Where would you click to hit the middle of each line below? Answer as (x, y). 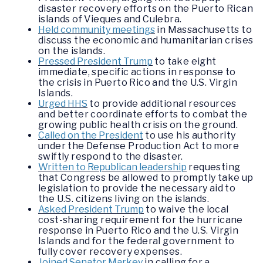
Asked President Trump (91, 209)
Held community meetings (97, 30)
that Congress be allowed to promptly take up (146, 178)
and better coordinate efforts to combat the (143, 114)
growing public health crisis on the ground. (138, 125)
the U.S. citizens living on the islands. (126, 199)
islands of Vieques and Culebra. (110, 19)
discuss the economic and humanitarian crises (146, 40)
